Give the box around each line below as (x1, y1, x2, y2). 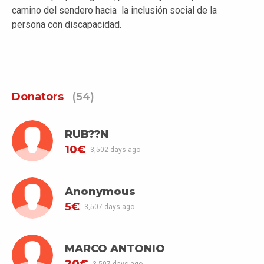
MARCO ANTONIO (65, 242, 165, 255)
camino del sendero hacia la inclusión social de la (12, 5, 217, 16)
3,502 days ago (90, 146, 140, 154)
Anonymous (65, 184, 136, 198)
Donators (12, 90, 64, 104)
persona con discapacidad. (12, 19, 124, 31)
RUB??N (65, 127, 108, 141)
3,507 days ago (84, 203, 134, 212)
